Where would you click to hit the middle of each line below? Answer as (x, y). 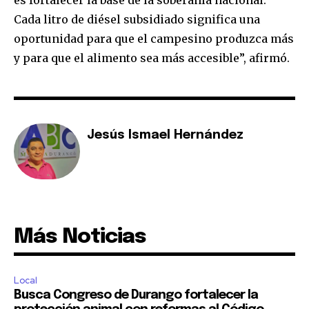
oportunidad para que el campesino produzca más (154, 39)
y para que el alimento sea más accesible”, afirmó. (152, 58)
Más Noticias (80, 237)
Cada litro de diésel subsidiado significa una (137, 20)
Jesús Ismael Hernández (165, 136)
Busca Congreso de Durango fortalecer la (136, 296)
